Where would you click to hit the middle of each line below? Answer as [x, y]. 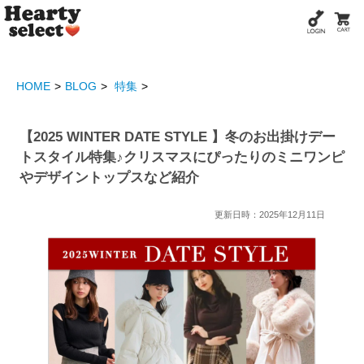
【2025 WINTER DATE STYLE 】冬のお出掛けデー [178, 137]
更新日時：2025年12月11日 [269, 214]
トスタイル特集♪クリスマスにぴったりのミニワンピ [182, 157]
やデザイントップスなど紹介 [110, 178]
